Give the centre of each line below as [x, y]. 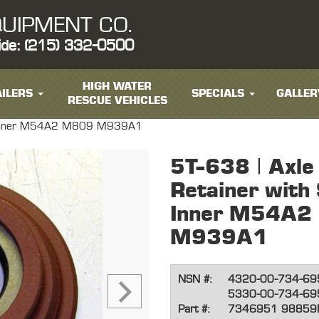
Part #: [194, 310]
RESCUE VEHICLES [117, 101]
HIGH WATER [117, 87]
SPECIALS [218, 94]
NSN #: [195, 280]
